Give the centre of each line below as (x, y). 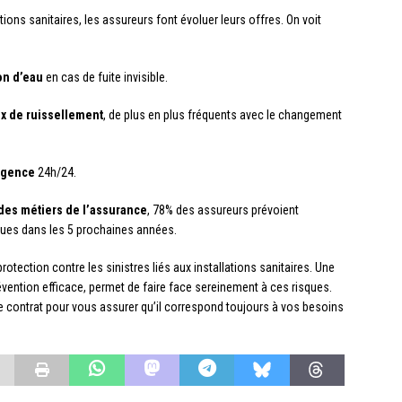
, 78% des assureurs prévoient (223, 210)
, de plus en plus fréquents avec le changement (223, 115)
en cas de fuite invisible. (105, 78)
